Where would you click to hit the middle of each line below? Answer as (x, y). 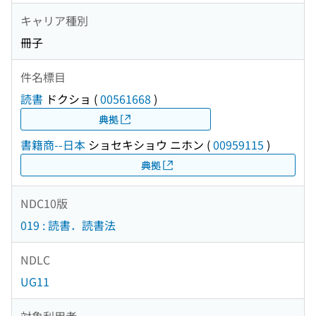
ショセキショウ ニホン (145, 145)
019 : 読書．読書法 (68, 225)
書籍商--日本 (53, 145)
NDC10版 (44, 203)
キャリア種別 (54, 20)
